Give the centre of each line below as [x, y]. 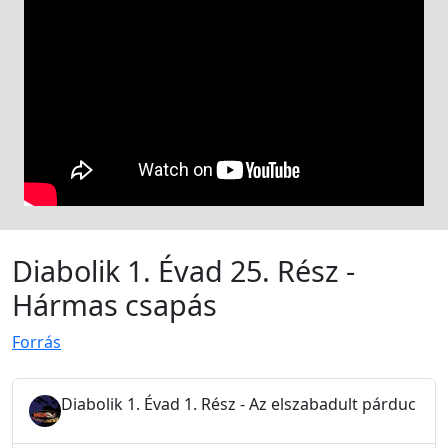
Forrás [36, 342]
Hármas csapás [114, 304]
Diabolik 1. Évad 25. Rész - [183, 270]
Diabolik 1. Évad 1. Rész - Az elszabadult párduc [238, 404]
